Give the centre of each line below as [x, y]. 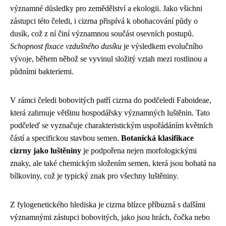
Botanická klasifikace [157, 138]
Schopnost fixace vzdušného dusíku [66, 46]
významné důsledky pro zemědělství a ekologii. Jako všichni [106, 8]
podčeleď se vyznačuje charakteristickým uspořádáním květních [111, 125]
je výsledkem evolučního [162, 46]
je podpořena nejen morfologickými [139, 151]
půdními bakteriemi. [42, 71]
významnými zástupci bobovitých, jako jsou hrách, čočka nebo [110, 217]
